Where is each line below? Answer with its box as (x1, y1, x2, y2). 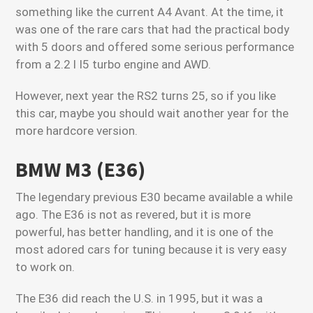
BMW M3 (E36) (15, 156, 146, 182)
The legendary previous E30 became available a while (15, 190, 293, 204)
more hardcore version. (15, 124, 138, 138)
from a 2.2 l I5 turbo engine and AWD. (15, 57, 212, 71)
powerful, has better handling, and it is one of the (15, 225, 274, 239)
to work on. (15, 260, 75, 274)
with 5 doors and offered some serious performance (15, 40, 295, 54)
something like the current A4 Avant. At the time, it (15, 5, 284, 19)
